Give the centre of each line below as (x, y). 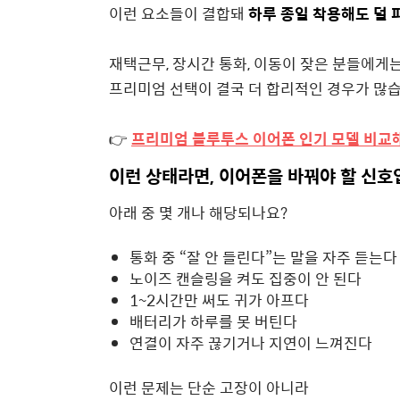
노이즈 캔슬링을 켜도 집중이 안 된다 (246, 278)
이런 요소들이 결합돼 (179, 14)
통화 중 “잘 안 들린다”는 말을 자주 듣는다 (263, 257)
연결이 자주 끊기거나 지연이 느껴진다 (251, 342)
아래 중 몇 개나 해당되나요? (198, 212)
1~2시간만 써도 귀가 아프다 (219, 300)
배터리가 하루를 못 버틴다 (213, 321)
